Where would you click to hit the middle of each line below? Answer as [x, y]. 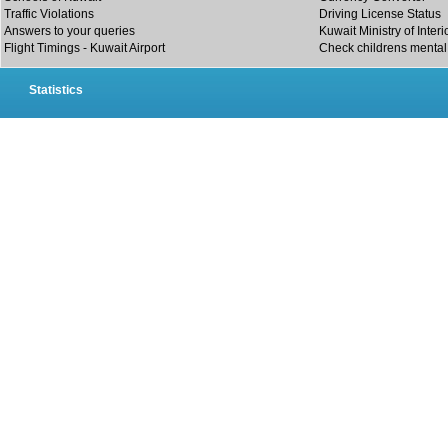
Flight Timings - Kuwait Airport [84, 48]
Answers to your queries [69, 31]
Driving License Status [380, 14]
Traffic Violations [49, 14]
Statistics [56, 90]
